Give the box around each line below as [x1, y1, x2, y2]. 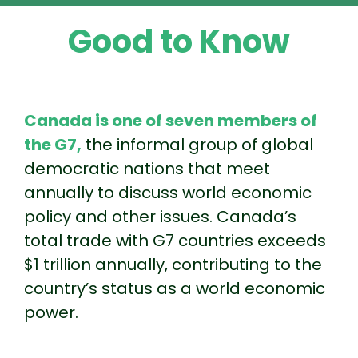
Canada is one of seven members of [24, 109, 317, 132]
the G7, [24, 133, 82, 156]
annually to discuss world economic [24, 181, 312, 204]
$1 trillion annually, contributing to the [24, 253, 322, 276]
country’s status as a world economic [24, 276, 325, 300]
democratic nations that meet [24, 157, 270, 180]
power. [24, 300, 78, 324]
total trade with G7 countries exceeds [24, 229, 326, 252]
